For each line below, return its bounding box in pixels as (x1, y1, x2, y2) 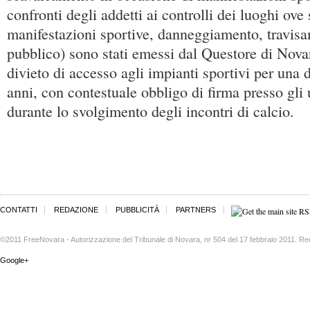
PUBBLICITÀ (116, 205, 159, 214)
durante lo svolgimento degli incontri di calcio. (7, 101, 294, 121)
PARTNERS (176, 205, 217, 214)
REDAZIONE (54, 205, 99, 214)
